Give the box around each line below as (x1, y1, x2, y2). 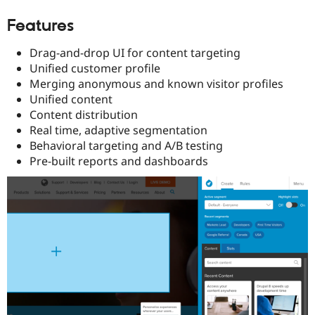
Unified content (30, 91, 112, 108)
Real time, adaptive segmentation (30, 122, 207, 139)
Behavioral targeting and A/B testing (30, 138, 223, 154)
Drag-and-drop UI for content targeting (30, 45, 240, 61)
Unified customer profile (30, 60, 160, 77)
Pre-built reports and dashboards (30, 153, 208, 169)
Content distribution (30, 107, 138, 123)
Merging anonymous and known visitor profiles (30, 76, 283, 92)
